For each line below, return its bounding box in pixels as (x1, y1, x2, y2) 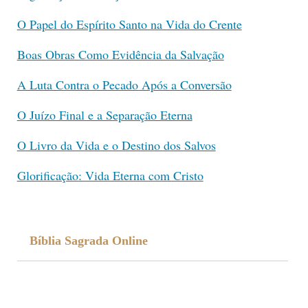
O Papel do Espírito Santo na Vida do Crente (16, 15, 242, 32)
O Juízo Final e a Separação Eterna (16, 106, 192, 123)
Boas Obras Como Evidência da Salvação (16, 45, 224, 63)
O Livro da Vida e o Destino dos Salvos (16, 136, 216, 153)
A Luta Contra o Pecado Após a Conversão (16, 76, 232, 93)
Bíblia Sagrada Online (29, 233, 148, 247)
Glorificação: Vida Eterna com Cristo (16, 166, 203, 184)
